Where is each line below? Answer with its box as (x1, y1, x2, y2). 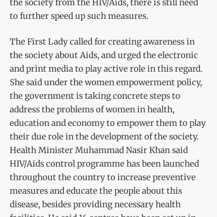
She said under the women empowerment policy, (10, 77, 202, 88)
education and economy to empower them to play (10, 118, 206, 129)
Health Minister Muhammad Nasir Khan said (10, 145, 188, 156)
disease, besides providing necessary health (10, 199, 181, 210)
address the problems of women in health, (10, 104, 174, 115)
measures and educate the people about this (10, 186, 182, 197)
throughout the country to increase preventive (10, 172, 196, 183)
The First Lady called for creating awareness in (10, 36, 195, 47)
